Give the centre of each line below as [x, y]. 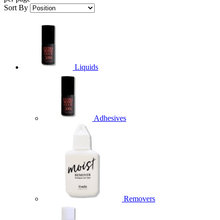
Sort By [16, 8]
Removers [139, 199]
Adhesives [110, 118]
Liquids [86, 67]
